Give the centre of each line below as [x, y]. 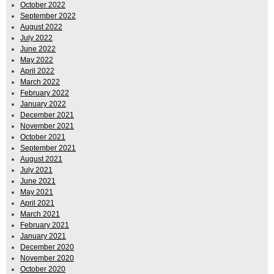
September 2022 [48, 16]
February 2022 [45, 93]
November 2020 [47, 258]
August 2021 [41, 159]
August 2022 [41, 27]
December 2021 [47, 115]
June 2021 [38, 181]
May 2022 [37, 60]
